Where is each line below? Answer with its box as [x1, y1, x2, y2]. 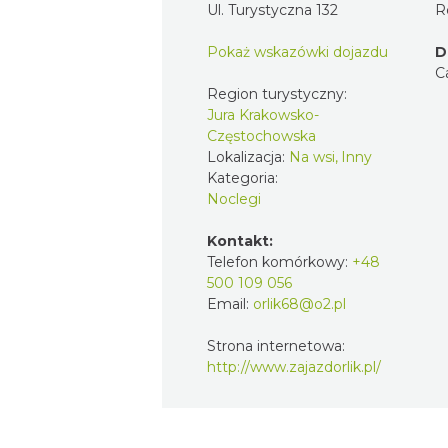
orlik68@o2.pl [253, 294, 346, 313]
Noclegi [207, 189, 261, 208]
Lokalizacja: [207, 147, 289, 166]
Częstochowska [207, 126, 316, 145]
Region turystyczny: [207, 84, 351, 103]
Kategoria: [207, 168, 282, 187]
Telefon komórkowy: [207, 252, 352, 271]
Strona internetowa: [207, 336, 345, 355]
